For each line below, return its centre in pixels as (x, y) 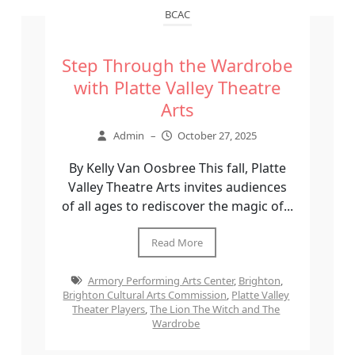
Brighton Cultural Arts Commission (145, 295)
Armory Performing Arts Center (160, 281)
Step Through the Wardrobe (177, 65)
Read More (177, 243)
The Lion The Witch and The (215, 309)
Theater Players (109, 309)
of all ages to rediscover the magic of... (177, 206)
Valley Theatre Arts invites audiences (177, 187)
